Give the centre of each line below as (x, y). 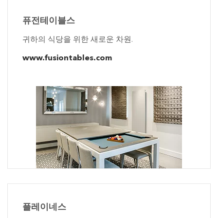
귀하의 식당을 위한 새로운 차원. (78, 40)
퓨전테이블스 (49, 21)
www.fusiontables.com (67, 59)
